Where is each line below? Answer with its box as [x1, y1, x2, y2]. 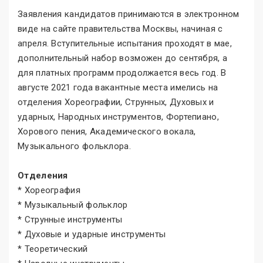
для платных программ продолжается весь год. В [18, 68, 227, 79]
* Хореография [18, 185, 80, 196]
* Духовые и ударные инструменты [18, 229, 166, 240]
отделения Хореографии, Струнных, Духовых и [18, 97, 214, 108]
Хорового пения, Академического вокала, [18, 126, 196, 137]
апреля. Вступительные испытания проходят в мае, [18, 38, 232, 49]
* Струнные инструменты [18, 214, 123, 225]
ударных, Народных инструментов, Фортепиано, [18, 112, 219, 123]
